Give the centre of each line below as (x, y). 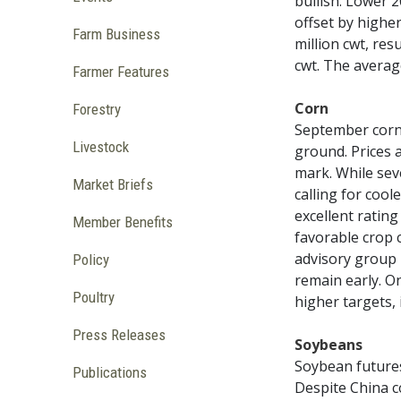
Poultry (93, 298)
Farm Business (116, 34)
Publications (109, 373)
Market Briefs (112, 185)
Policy (90, 260)
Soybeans (329, 345)
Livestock (100, 147)
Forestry (96, 110)
